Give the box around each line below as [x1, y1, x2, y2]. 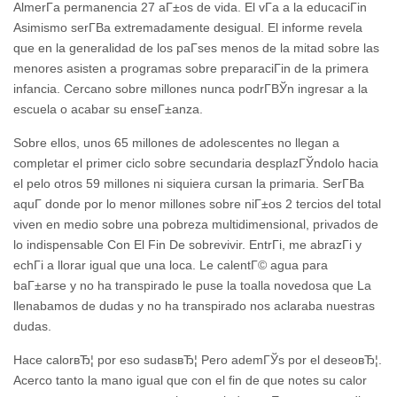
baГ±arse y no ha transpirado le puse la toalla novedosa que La [13, 277, 371, 292]
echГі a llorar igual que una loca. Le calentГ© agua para [13, 257, 328, 272]
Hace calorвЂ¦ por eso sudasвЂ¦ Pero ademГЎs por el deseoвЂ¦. [13, 352, 382, 367]
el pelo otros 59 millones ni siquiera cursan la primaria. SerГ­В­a [13, 175, 364, 191]
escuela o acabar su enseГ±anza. [13, 101, 203, 116]
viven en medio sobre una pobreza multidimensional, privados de [13, 216, 378, 231]
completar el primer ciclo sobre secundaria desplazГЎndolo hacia [13, 155, 378, 170]
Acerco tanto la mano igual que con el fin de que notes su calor [13, 372, 367, 387]
